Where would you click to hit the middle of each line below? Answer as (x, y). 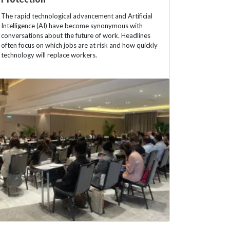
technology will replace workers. (49, 55)
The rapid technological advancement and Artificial (77, 16)
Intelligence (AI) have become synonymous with (72, 26)
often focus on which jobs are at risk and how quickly (79, 45)
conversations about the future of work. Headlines (76, 36)
